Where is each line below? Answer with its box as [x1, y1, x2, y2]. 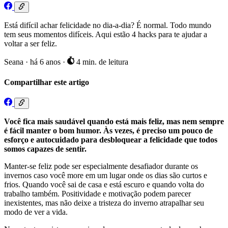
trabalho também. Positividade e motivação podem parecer [4, 189, 191, 198]
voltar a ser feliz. [4, 39, 57, 48]
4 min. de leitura [74, 58, 128, 67]
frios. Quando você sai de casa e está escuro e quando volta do [4, 180, 204, 189]
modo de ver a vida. [4, 208, 68, 217]
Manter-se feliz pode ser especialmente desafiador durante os [4, 162, 198, 171]
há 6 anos [30, 58, 63, 67]
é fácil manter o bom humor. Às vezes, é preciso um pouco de [4, 126, 213, 135]
